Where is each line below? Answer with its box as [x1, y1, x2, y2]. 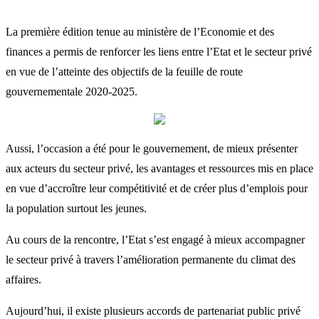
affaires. [6, 273, 41, 286]
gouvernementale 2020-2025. [6, 85, 137, 98]
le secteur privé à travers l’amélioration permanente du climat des [6, 253, 296, 266]
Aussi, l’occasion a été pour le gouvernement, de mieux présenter [6, 142, 298, 155]
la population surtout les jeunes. [6, 202, 147, 214]
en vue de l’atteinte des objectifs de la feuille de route [6, 65, 243, 78]
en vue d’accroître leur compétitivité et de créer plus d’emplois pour [6, 182, 308, 194]
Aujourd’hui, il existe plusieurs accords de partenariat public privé [6, 304, 300, 317]
